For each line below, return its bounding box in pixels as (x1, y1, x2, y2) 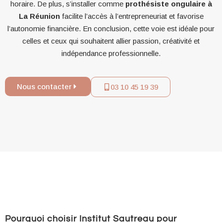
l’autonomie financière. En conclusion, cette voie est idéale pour (7, 24, 215, 33)
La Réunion (18, 11, 60, 20)
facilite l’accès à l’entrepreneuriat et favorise (59, 11, 204, 20)
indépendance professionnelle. (61, 49, 161, 57)
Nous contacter (17, 82, 71, 91)
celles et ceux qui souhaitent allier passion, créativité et (22, 36, 200, 45)
